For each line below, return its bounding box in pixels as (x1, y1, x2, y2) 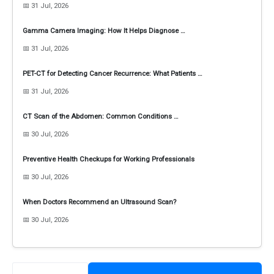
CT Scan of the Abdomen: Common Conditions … (23, 112, 179, 121)
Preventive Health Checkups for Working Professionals (23, 155, 194, 164)
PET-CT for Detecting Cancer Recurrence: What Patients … (23, 69, 202, 78)
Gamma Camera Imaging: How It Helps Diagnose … (23, 26, 185, 35)
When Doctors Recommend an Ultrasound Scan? (23, 198, 176, 207)
